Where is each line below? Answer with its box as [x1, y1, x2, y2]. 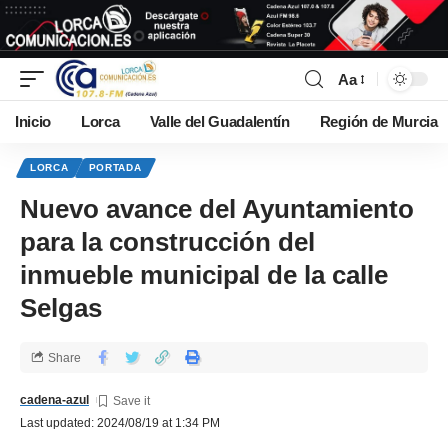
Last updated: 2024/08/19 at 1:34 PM [20, 416, 220, 431]
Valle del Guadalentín [149, 114, 290, 131]
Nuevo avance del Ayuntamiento [20, 194, 414, 225]
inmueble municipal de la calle [20, 260, 388, 291]
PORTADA [88, 162, 142, 174]
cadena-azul [20, 393, 89, 408]
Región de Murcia [319, 114, 438, 131]
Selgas [20, 293, 109, 324]
